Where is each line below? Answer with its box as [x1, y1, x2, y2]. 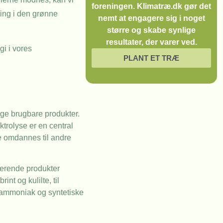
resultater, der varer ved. [106, 38, 197, 46]
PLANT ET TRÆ [123, 54, 179, 62]
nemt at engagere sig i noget [98, 14, 205, 22]
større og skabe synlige [107, 26, 196, 34]
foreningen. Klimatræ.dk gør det [92, 2, 211, 10]
